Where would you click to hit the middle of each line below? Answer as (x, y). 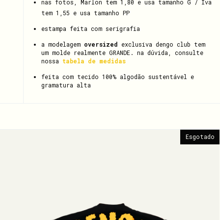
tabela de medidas (94, 61)
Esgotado (200, 137)
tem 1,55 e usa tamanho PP (85, 13)
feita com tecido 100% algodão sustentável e (118, 77)
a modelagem (63, 44)
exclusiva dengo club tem (162, 44)
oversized (101, 44)
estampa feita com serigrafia (91, 28)
